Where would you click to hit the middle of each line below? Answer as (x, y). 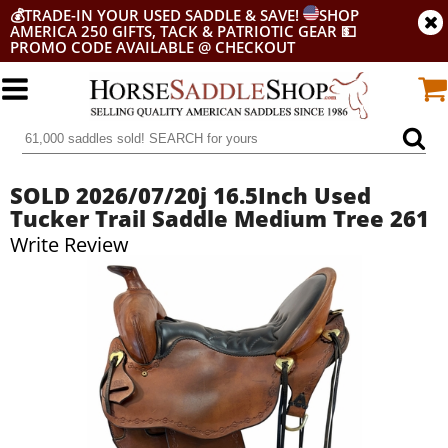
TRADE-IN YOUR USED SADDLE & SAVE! (163, 15)
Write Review (69, 244)
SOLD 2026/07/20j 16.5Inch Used (190, 195)
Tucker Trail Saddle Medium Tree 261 (219, 218)
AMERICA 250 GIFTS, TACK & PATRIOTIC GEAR (173, 31)
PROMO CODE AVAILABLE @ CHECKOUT (152, 47)
